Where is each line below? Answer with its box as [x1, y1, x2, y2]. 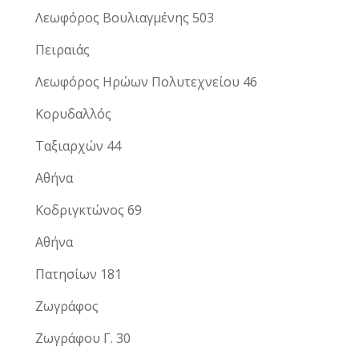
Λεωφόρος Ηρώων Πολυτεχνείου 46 [35, 72, 257, 91]
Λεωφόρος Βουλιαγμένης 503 [35, 8, 214, 26]
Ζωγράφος [35, 296, 99, 315]
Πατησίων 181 [35, 264, 122, 283]
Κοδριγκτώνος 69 [35, 200, 142, 219]
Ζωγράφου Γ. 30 [35, 329, 131, 347]
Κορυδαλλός [35, 104, 111, 123]
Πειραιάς [35, 40, 90, 58]
